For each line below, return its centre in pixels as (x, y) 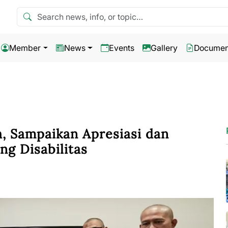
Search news (40, 13)
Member (25, 48)
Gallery (164, 48)
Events (121, 48)
